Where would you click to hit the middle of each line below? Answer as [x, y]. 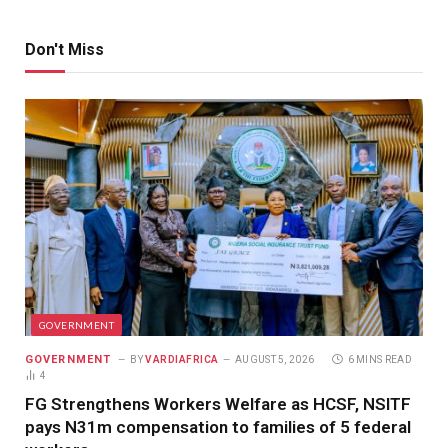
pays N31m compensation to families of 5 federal [218, 426]
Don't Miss [64, 49]
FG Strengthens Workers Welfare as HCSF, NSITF [218, 403]
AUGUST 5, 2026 [275, 359]
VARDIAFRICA [182, 359]
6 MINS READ [379, 359]
